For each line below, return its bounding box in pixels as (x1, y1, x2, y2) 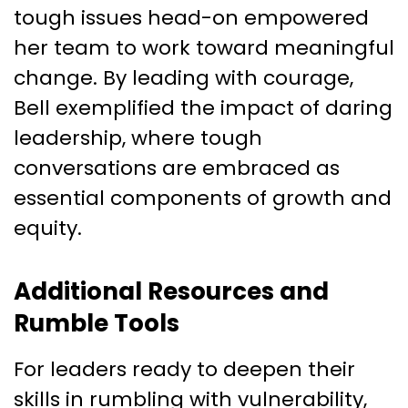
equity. (14, 213, 82, 242)
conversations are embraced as (14, 153, 340, 182)
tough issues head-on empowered (14, 3, 369, 32)
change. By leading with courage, (14, 63, 353, 92)
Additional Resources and (14, 274, 329, 308)
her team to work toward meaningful (14, 33, 394, 62)
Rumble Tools (14, 306, 179, 340)
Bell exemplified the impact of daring (14, 93, 393, 122)
